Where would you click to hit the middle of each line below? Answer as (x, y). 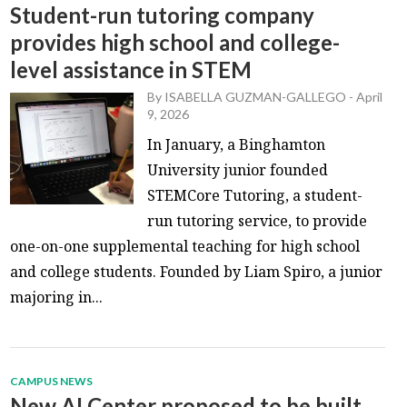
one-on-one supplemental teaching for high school (185, 246)
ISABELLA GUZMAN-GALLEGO (256, 96)
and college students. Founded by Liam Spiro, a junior (197, 271)
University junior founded (238, 169)
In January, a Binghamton (237, 144)
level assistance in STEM (131, 69)
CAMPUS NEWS (52, 381)
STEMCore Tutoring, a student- (255, 195)
